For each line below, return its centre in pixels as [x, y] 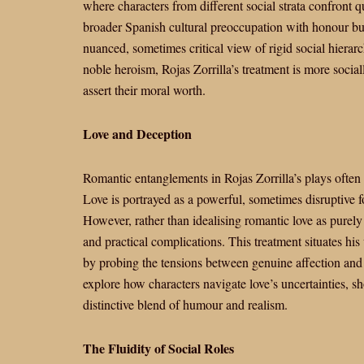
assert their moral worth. [144, 90]
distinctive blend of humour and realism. [185, 304]
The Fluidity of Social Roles [158, 348]
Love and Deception [137, 134]
